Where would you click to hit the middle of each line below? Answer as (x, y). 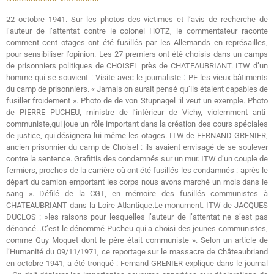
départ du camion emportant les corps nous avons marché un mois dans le (137, 182)
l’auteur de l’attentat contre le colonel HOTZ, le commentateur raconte (137, 31)
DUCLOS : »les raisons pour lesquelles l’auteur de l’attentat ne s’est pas (137, 217)
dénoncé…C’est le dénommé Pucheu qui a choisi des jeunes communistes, (137, 229)
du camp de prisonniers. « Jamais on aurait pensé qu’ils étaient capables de (137, 89)
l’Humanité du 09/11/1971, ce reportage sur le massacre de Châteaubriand (137, 252)
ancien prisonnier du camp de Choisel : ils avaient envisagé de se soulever (137, 147)
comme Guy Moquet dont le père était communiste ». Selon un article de (137, 240)
